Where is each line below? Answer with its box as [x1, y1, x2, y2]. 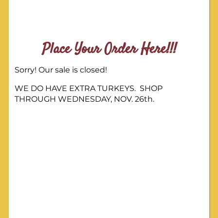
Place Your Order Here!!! [41, 38, 177, 60]
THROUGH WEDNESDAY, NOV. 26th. [15, 94, 157, 104]
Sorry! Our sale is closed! [15, 65, 108, 75]
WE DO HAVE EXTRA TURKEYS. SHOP [15, 84, 163, 93]
